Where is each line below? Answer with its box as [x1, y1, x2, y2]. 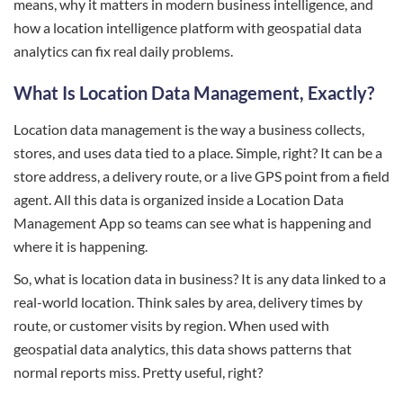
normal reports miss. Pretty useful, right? [13, 363, 263, 381]
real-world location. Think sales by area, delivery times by [13, 293, 363, 310]
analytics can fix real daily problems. [13, 42, 233, 59]
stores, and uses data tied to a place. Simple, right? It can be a [13, 144, 382, 161]
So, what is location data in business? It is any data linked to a [13, 270, 386, 287]
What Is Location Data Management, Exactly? [13, 82, 374, 103]
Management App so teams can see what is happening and [13, 214, 372, 231]
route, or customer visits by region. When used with [13, 317, 329, 334]
